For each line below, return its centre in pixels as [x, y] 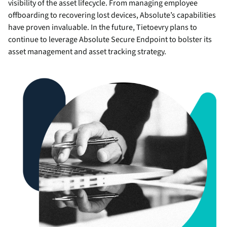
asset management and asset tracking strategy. [87, 52]
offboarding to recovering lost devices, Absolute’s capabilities [112, 15]
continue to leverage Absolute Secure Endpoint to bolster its [110, 40]
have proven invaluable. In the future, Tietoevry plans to [103, 28]
